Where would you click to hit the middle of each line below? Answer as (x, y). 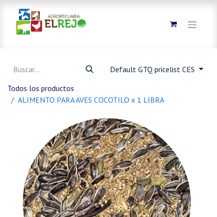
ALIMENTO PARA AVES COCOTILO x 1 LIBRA (91, 100)
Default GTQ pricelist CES (154, 69)
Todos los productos (41, 88)
